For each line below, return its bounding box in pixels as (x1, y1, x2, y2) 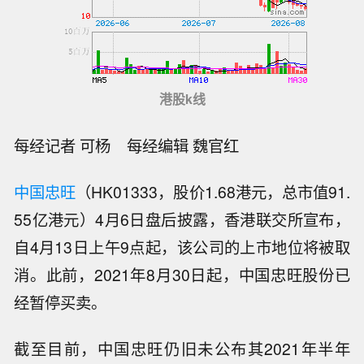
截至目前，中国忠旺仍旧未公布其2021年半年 (14, 336, 350, 360)
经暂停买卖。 (14, 291, 107, 314)
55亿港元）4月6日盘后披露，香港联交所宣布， (14, 208, 350, 232)
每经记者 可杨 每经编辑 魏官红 (14, 134, 256, 158)
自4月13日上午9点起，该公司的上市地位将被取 (14, 236, 350, 259)
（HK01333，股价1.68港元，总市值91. (76, 180, 350, 204)
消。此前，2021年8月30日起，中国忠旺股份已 (14, 263, 350, 287)
